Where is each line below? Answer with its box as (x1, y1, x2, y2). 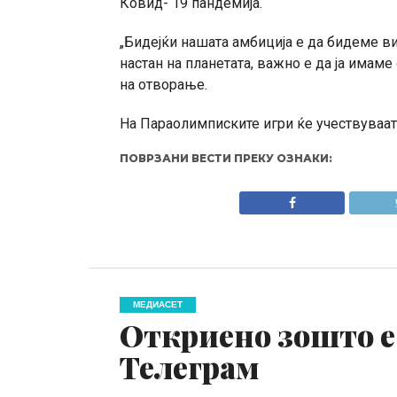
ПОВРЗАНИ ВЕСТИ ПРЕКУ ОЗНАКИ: (119, 152, 332, 166)
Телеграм (119, 347, 259, 387)
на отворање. (119, 76, 207, 94)
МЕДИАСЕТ (132, 300, 183, 310)
